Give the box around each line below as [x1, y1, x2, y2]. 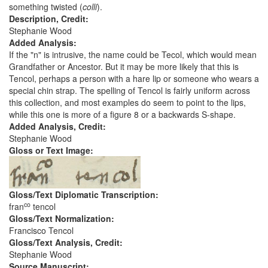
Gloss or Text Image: [9, 144, 96, 157]
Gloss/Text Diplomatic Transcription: [9, 188, 161, 201]
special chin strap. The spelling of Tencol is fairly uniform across [9, 84, 250, 97]
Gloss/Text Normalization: [9, 212, 117, 225]
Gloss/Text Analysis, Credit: [9, 236, 125, 249]
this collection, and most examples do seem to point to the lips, [9, 96, 246, 109]
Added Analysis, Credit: [9, 120, 108, 133]
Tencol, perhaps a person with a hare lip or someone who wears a [9, 72, 259, 85]
